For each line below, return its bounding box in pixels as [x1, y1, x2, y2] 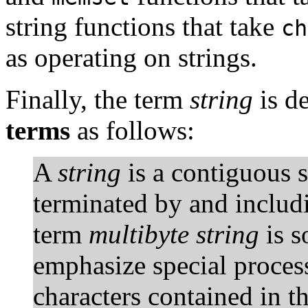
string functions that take [5, 11, 281, 41]
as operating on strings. [5, 42, 257, 72]
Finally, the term [5, 84, 190, 114]
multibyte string [89, 219, 259, 249]
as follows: [70, 115, 195, 145]
